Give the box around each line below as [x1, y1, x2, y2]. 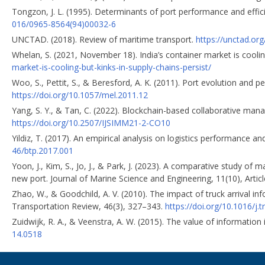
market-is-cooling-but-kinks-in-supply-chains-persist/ [12, 61, 211, 73]
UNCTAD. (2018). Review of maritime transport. [12, 33, 196, 45]
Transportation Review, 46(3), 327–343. [12, 200, 165, 212]
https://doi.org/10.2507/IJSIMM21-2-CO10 [12, 117, 170, 128]
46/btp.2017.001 [12, 144, 73, 156]
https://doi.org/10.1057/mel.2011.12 [12, 89, 148, 101]
